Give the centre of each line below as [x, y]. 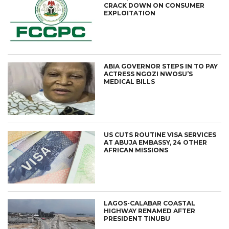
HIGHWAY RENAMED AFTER [150, 211]
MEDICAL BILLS [130, 82]
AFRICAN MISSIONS [136, 150]
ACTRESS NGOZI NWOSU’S [148, 74]
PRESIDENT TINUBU [137, 218]
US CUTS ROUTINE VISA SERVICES [160, 134]
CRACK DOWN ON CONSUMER [154, 6]
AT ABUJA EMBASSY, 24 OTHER [156, 142]
